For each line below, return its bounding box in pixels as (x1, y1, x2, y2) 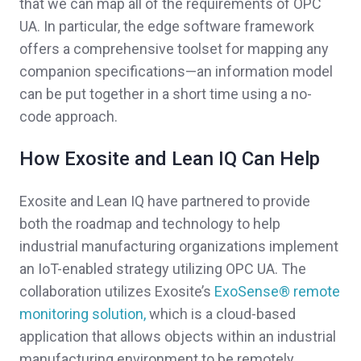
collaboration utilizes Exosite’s (19, 283, 214, 301)
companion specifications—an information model (19, 63, 333, 81)
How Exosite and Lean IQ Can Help (19, 147, 320, 171)
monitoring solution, (19, 305, 146, 323)
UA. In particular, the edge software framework (19, 18, 314, 35)
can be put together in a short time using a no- (19, 85, 312, 103)
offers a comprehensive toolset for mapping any (19, 40, 329, 58)
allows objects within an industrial (120, 328, 336, 346)
